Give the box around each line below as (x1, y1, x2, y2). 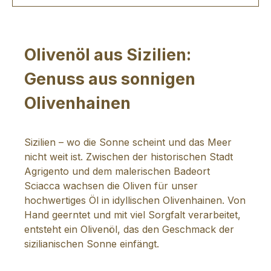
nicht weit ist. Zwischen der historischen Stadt (24, 150, 233, 163)
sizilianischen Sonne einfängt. (24, 237, 159, 250)
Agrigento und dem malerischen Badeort (24, 165, 210, 177)
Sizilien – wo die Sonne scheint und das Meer (24, 135, 232, 148)
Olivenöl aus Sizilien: (24, 44, 191, 65)
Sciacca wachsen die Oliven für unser (24, 179, 198, 192)
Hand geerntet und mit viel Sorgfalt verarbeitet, (24, 208, 241, 221)
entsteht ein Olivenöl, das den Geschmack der (24, 223, 234, 235)
